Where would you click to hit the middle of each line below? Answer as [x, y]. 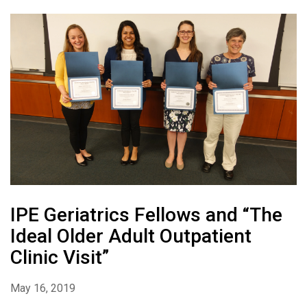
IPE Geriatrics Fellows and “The [146, 215]
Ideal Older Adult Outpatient [131, 236]
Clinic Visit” [60, 258]
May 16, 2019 [43, 288]
